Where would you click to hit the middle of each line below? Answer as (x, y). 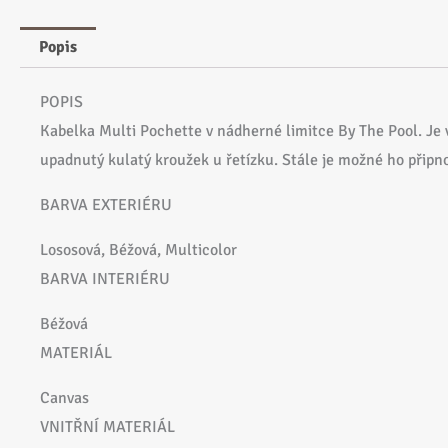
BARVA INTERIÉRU (105, 279)
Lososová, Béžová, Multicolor (138, 250)
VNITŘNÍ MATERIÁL (107, 427)
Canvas (64, 398)
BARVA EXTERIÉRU (106, 205)
